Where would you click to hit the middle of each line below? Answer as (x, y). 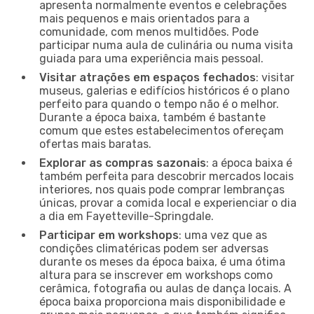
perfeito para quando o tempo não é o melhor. (159, 104)
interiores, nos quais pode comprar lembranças (162, 189)
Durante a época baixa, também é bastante (152, 117)
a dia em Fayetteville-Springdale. (127, 216)
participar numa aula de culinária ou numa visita (166, 45)
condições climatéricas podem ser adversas (154, 248)
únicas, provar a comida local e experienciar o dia (168, 203)
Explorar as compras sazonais (123, 163)
